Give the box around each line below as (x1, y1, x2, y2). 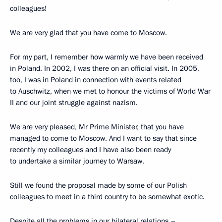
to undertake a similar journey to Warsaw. (10, 156, 144, 166)
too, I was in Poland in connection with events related (10, 75, 181, 85)
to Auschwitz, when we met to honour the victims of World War (10, 86, 211, 96)
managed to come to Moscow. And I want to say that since (10, 133, 197, 143)
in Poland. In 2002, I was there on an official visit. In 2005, (10, 63, 199, 73)
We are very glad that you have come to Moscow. (10, 28, 167, 38)
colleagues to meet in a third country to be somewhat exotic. (10, 192, 205, 202)
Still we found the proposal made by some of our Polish (10, 180, 187, 190)
